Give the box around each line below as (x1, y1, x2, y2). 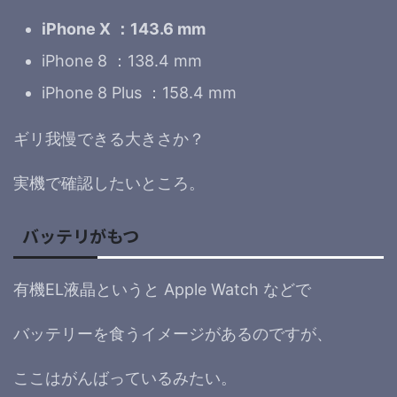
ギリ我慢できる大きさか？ (13, 129, 205, 148)
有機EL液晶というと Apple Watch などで (13, 280, 311, 299)
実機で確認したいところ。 (13, 174, 205, 192)
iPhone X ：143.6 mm (42, 19, 206, 38)
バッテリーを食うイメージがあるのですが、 (13, 324, 332, 343)
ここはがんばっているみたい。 (13, 369, 237, 387)
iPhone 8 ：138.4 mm (42, 51, 202, 70)
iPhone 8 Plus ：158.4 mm (42, 82, 237, 102)
